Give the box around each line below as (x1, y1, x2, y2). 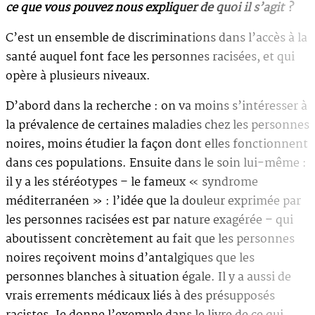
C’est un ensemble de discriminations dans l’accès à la (6, 28, 307, 48)
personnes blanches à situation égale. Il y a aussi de (6, 267, 291, 287)
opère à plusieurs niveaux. (6, 66, 150, 86)
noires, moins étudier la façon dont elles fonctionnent (6, 134, 308, 154)
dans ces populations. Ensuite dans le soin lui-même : (6, 153, 307, 173)
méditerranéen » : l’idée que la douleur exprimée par (6, 191, 301, 211)
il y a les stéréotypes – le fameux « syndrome (6, 172, 258, 192)
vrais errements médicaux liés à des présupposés (6, 286, 275, 306)
